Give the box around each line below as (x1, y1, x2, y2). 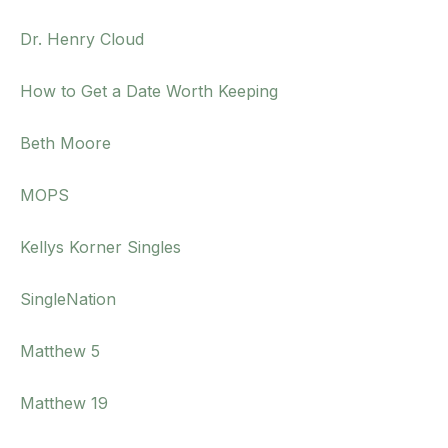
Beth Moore (20, 133, 111, 154)
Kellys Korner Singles (20, 237, 181, 258)
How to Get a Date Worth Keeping (20, 81, 278, 102)
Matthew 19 (20, 393, 108, 414)
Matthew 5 (20, 341, 100, 362)
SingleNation (20, 289, 116, 310)
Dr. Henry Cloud (20, 29, 144, 50)
